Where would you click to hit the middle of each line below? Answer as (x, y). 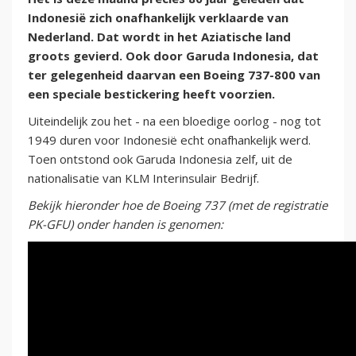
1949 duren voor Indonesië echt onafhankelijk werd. (169, 140)
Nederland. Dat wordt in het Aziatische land (159, 37)
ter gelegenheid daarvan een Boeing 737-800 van (174, 75)
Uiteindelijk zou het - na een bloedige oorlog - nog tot (174, 121)
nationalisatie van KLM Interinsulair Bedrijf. (143, 178)
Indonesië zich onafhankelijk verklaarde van (158, 18)
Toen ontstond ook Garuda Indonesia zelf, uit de (160, 159)
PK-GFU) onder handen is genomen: (126, 224)
